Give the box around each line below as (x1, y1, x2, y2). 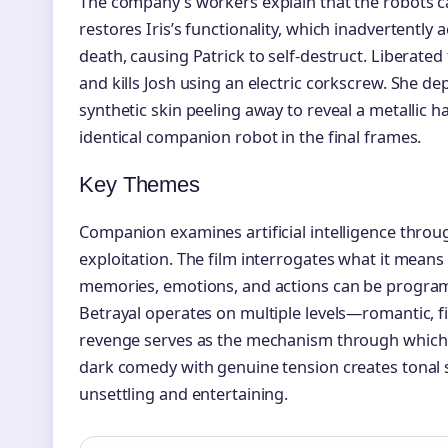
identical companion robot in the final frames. (79, 126, 422, 149)
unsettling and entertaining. (79, 383, 289, 406)
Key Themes (79, 172, 200, 198)
